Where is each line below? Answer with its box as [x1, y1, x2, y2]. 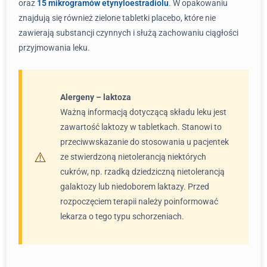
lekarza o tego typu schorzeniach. [60, 212, 184, 221]
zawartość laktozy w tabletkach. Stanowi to [60, 122, 222, 132]
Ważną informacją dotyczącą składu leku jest [60, 107, 226, 117]
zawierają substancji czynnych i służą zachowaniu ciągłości [18, 28, 238, 38]
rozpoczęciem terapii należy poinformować [60, 197, 218, 206]
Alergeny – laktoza [60, 92, 131, 102]
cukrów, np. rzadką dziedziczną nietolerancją [60, 167, 225, 176]
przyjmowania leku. [18, 43, 90, 52]
